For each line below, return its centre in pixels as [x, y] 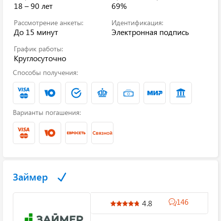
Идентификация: [137, 22]
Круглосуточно [40, 58]
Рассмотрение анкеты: [49, 22]
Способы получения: [45, 72]
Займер [30, 176]
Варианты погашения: [47, 112]
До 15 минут [36, 32]
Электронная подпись [150, 32]
